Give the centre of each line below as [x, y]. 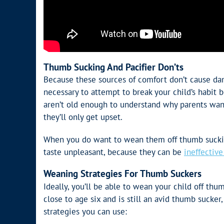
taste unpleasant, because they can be [114, 152]
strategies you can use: [85, 211]
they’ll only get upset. [83, 117]
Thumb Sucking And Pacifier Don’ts [113, 67]
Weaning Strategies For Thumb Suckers [122, 174]
